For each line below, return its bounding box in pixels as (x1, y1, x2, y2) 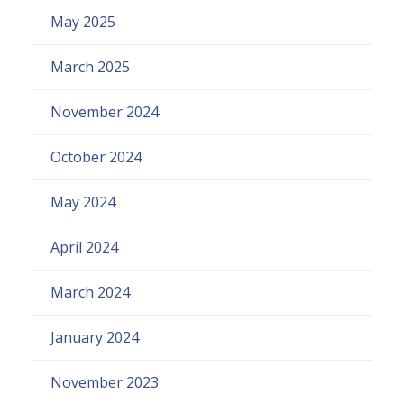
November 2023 (50, 372, 159, 392)
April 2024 (50, 236, 118, 257)
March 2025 (50, 56, 130, 77)
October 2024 (50, 146, 142, 167)
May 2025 (50, 11, 115, 32)
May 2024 (50, 191, 115, 212)
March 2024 (50, 281, 130, 302)
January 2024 (50, 326, 139, 347)
